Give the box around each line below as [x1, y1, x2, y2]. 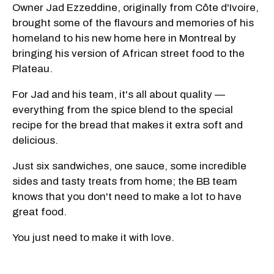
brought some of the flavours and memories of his [12, 17, 254, 29]
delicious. [12, 134, 58, 146]
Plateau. [12, 62, 53, 75]
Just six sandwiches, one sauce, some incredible [12, 160, 246, 172]
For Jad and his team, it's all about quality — [12, 88, 225, 100]
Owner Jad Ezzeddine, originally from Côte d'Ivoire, [12, 1, 259, 13]
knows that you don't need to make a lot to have [12, 190, 242, 202]
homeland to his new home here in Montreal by [12, 32, 236, 44]
